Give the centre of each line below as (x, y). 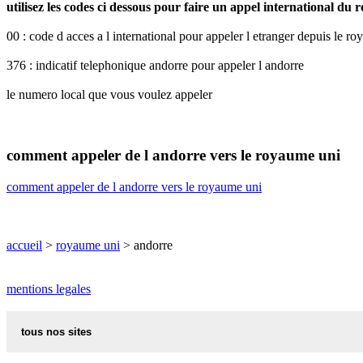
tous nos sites (56, 331)
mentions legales (49, 288)
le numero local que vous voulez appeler (109, 95)
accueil (24, 245)
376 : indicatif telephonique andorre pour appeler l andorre (155, 66)
